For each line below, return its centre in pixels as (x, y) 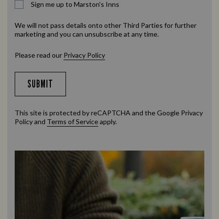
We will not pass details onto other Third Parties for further (106, 25)
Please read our (38, 55)
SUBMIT (41, 84)
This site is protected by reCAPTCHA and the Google (98, 113)
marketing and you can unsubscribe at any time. (87, 34)
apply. (108, 121)
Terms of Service (73, 121)
